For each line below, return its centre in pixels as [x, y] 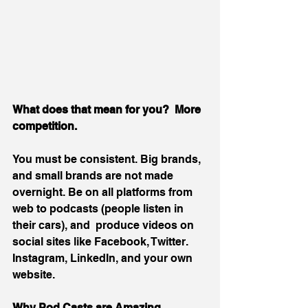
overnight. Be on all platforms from [104, 192]
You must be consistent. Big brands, [108, 159]
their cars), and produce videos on [104, 225]
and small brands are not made [94, 175]
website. [35, 274]
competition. [45, 126]
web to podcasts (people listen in [99, 208]
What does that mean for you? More [108, 109]
